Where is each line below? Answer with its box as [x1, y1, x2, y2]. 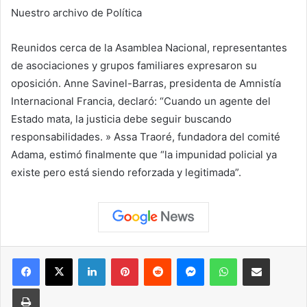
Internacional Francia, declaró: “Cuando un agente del [11, 94, 271, 108]
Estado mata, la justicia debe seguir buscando [11, 112, 232, 125]
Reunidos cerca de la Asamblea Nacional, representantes [11, 40, 287, 54]
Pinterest [138, 252, 177, 263]
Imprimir [39, 282, 73, 293]
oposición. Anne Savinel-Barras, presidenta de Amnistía [11, 76, 281, 90]
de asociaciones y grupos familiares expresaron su [11, 58, 257, 72]
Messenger [204, 252, 252, 263]
